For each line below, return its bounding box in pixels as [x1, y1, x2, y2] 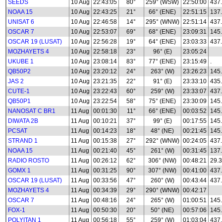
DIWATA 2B [8, 117, 38, 124]
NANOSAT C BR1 [8, 108, 55, 114]
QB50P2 [8, 68, 31, 75]
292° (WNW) [146, 137, 179, 144]
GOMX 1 [8, 167, 31, 174]
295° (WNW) [146, 18, 179, 25]
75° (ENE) [149, 98, 176, 105]
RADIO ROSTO [8, 157, 49, 164]
